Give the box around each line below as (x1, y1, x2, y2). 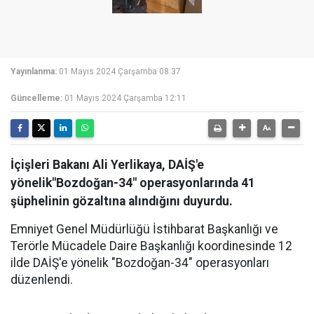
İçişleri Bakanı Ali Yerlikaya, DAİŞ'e (11, 158, 204, 172)
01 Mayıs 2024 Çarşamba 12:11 (64, 93, 186, 103)
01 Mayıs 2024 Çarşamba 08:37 (59, 67, 181, 76)
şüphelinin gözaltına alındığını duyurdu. (11, 194, 233, 208)
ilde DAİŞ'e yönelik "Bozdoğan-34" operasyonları (11, 256, 269, 270)
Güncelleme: (11, 93, 62, 103)
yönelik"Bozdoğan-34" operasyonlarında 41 (11, 176, 255, 190)
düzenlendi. (11, 273, 73, 287)
